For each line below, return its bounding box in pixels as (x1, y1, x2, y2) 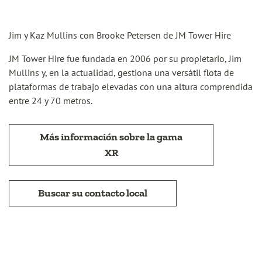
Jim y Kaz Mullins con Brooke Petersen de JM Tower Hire (9, 29, 231, 41)
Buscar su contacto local (38, 187, 147, 199)
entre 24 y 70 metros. (9, 95, 92, 106)
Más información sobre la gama (40, 130, 182, 143)
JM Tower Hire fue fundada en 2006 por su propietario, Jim (9, 53, 242, 64)
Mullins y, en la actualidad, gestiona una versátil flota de (9, 67, 234, 78)
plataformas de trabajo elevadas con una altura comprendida (9, 81, 253, 92)
